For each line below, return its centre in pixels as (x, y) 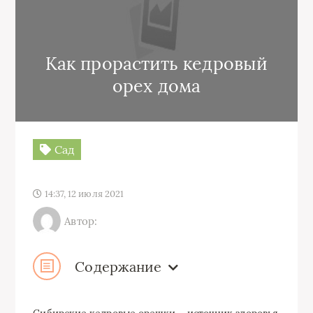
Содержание (118, 266)
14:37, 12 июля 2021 (83, 194)
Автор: (81, 221)
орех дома (156, 86)
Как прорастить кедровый (156, 64)
